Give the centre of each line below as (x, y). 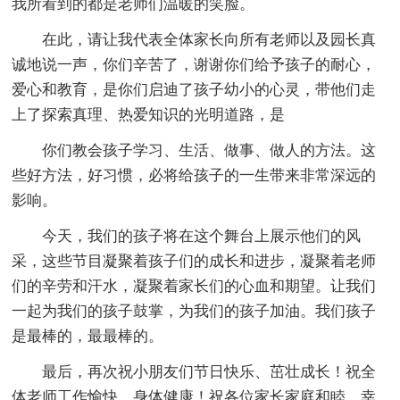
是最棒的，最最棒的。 (88, 336)
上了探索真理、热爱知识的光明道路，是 (149, 114)
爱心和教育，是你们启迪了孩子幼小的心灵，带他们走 (194, 89)
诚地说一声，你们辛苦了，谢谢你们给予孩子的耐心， (194, 64)
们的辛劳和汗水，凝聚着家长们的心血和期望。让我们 (194, 286)
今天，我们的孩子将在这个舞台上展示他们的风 (202, 236)
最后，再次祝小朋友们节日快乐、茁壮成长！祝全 (209, 371)
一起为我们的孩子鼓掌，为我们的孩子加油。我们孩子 (194, 311)
